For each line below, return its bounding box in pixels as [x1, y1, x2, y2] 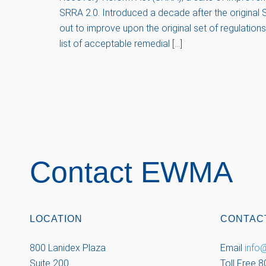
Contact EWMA [30, 156, 233, 189]
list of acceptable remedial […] [59, 38, 182, 49]
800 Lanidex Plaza [30, 242, 106, 254]
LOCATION [30, 214, 83, 224]
